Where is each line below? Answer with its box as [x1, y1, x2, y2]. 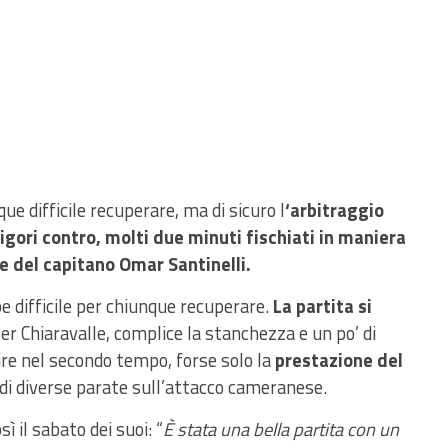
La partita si [269, 292, 372, 320]
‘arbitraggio [285, 196, 384, 224]
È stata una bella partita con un [163, 415, 399, 443]
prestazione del [275, 346, 403, 374]
